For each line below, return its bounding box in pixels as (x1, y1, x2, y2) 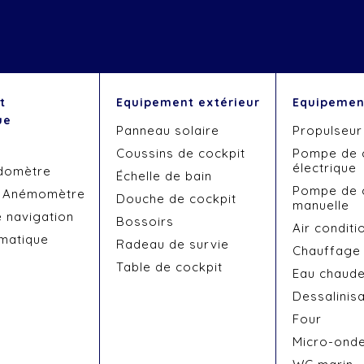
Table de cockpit (115, 259, 223, 275)
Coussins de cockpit (115, 145, 245, 161)
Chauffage (292, 243, 362, 258)
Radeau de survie (115, 236, 229, 252)
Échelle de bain (115, 168, 212, 184)
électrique (292, 160, 357, 175)
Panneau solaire (115, 123, 219, 138)
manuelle (292, 197, 350, 213)
